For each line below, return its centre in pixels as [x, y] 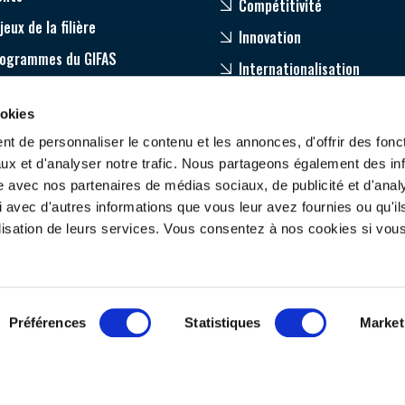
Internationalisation [300, 69]
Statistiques [223, 322]
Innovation [270, 38]
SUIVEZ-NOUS [211, 260]
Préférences [47, 322]
